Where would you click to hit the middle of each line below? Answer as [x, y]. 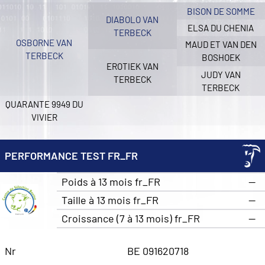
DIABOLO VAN [132, 19]
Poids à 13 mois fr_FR [111, 182]
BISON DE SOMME [221, 11]
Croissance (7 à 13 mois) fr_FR [130, 219]
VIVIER [44, 117]
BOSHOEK [221, 58]
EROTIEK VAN [132, 66]
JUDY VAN [221, 74]
